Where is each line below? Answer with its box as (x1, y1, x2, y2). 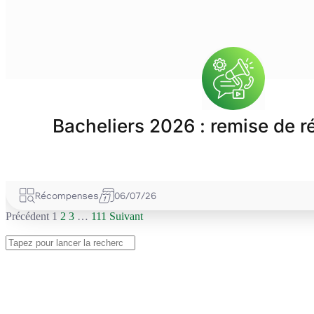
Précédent (6, 210, 49, 222)
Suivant (109, 210, 143, 222)
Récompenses (35, 191, 99, 203)
